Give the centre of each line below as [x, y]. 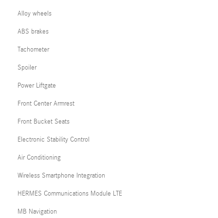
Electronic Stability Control [54, 140]
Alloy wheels [35, 14]
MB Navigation [37, 212]
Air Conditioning [39, 158]
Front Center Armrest [46, 104]
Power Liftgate [37, 86]
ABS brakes [33, 32]
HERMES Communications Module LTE [70, 194]
